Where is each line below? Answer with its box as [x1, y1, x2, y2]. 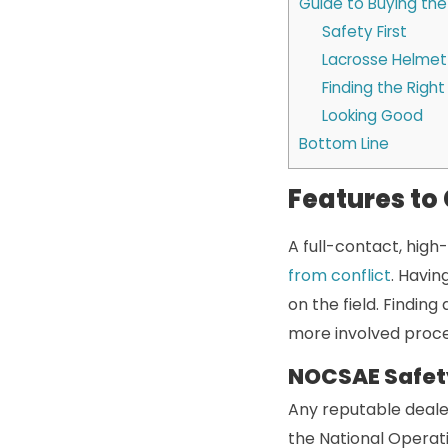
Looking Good [321, 105, 423, 127]
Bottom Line [299, 133, 389, 155]
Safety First [321, 21, 407, 43]
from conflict [288, 264, 391, 288]
